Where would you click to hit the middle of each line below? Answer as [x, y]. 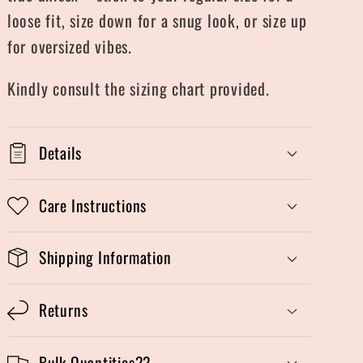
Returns [63, 310]
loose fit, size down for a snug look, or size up [157, 20]
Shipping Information [105, 258]
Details [60, 152]
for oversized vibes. [72, 46]
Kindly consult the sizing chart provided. [141, 88]
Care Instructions [93, 205]
